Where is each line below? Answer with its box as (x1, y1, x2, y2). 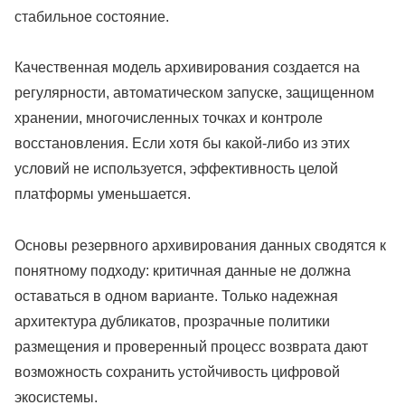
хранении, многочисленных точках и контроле (14, 110, 323, 127)
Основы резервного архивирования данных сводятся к (14, 238, 386, 254)
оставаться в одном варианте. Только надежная (14, 288, 338, 305)
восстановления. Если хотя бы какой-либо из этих (14, 136, 350, 152)
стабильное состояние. (14, 8, 169, 24)
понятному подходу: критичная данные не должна (14, 263, 351, 279)
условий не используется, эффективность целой (14, 161, 338, 177)
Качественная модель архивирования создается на (14, 60, 360, 76)
